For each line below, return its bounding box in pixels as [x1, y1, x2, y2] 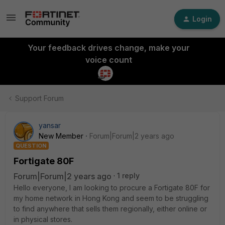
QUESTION [16, 142, 47, 149]
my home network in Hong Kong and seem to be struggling [14, 194, 208, 202]
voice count [85, 55, 132, 65]
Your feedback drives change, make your [27, 43, 190, 53]
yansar [39, 121, 61, 130]
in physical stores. [14, 215, 72, 223]
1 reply [117, 171, 140, 180]
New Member [39, 132, 83, 140]
